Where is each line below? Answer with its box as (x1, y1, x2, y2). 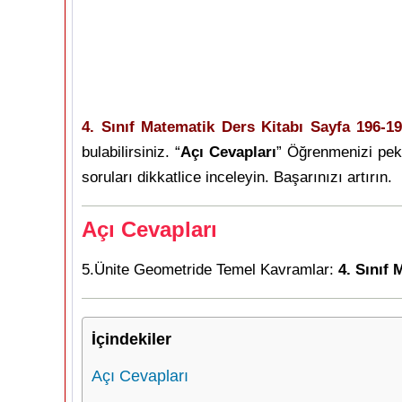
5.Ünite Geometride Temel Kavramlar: (82, 261, 338, 278)
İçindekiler (92, 330, 171, 348)
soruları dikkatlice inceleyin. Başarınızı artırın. (82, 169, 392, 186)
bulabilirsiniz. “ (82, 144, 181, 161)
